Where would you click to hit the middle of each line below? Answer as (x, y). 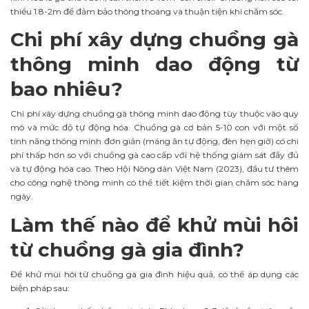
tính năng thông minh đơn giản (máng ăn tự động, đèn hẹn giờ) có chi (154, 141)
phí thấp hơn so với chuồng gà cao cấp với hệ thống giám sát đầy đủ (154, 155)
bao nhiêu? (67, 89)
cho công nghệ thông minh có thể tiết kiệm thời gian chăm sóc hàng (154, 183)
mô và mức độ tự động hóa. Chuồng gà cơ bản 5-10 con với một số (154, 128)
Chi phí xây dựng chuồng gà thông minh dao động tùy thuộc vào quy (154, 114)
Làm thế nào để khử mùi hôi (154, 225)
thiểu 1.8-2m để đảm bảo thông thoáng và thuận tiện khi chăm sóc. (147, 11)
